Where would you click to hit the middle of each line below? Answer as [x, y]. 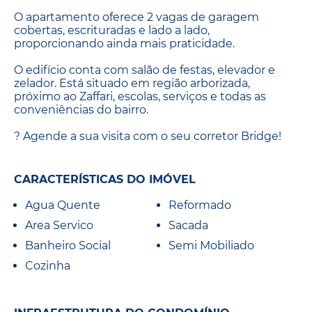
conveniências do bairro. [81, 109]
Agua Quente [63, 205]
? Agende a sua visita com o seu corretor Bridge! [148, 136]
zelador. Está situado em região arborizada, [132, 83]
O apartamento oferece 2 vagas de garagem [136, 17]
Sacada [188, 226]
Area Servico [59, 226]
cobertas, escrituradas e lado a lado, [112, 30]
